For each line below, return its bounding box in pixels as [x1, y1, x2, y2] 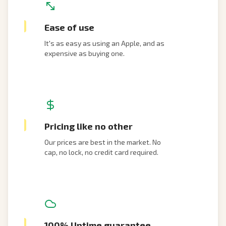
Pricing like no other [44, 121, 133, 132]
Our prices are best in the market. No [44, 138, 161, 146]
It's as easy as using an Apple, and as [44, 39, 164, 47]
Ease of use [44, 22, 94, 33]
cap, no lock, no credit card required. [44, 148, 158, 156]
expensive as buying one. [44, 49, 125, 58]
